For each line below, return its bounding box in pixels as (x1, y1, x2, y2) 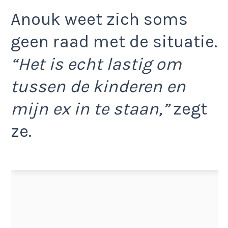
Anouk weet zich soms (11, 9, 188, 30)
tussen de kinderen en (11, 76, 186, 97)
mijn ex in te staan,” (11, 98, 169, 119)
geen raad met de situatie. (11, 31, 217, 52)
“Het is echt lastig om (11, 53, 182, 74)
